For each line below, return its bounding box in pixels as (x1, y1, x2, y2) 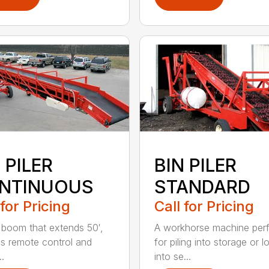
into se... (154, 250, 191, 262)
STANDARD (154, 175, 250, 198)
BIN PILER (154, 154, 237, 176)
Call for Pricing (154, 197, 254, 215)
